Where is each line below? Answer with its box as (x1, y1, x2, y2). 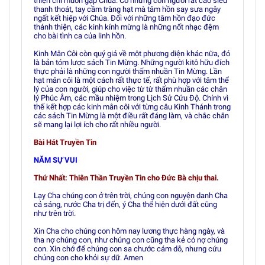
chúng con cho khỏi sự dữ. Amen (34, 253, 143, 262)
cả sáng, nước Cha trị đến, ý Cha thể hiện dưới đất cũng (34, 200, 217, 209)
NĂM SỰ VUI (34, 156, 77, 164)
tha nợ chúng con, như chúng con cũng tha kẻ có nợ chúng (34, 235, 228, 244)
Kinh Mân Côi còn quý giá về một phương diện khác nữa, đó (34, 49, 230, 58)
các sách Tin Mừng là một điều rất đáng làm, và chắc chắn (34, 111, 229, 120)
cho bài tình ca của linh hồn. (34, 31, 126, 40)
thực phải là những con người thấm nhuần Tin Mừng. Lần (34, 67, 222, 76)
